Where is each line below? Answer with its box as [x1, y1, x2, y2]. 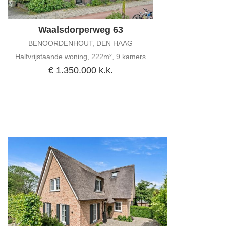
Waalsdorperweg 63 [38, 25, 123, 35]
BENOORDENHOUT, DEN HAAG [28, 39, 133, 48]
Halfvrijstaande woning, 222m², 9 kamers [15, 52, 146, 61]
